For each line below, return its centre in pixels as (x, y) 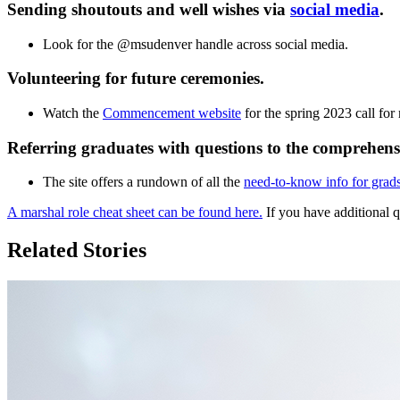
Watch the (73, 112)
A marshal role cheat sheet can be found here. (135, 212)
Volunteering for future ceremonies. (136, 79)
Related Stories (77, 250)
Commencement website (172, 112)
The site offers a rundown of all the (143, 182)
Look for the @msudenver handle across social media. (197, 44)
